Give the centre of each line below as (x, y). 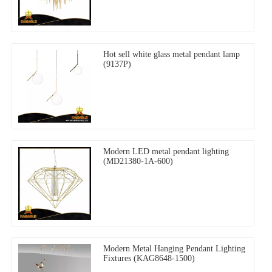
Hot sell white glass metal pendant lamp (172, 55)
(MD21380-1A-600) (138, 161)
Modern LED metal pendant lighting (166, 152)
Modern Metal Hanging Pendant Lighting (174, 249)
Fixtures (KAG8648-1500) (149, 259)
